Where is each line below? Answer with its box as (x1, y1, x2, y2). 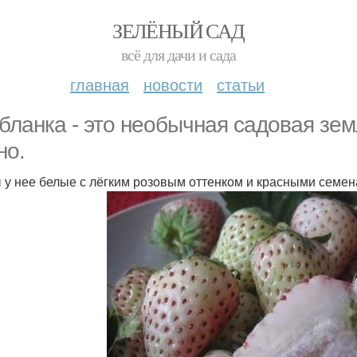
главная (70, 73, 129, 96)
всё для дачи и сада (121, 44, 236, 65)
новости (143, 73, 202, 96)
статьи (217, 73, 265, 96)
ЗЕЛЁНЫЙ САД (112, 17, 245, 44)
